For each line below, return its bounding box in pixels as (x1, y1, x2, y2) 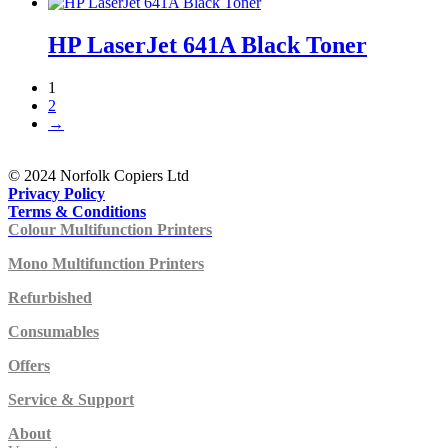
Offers (8, 357, 50, 375)
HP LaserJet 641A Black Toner (48, 32, 367, 59)
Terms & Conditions (8, 203, 146, 221)
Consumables (8, 323, 99, 341)
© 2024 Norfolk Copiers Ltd (8, 167, 189, 185)
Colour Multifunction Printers (8, 221, 212, 239)
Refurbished (8, 289, 92, 307)
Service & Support (8, 391, 134, 409)
